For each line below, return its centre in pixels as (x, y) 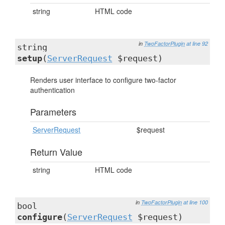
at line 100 (196, 202)
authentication (52, 90)
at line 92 (197, 43)
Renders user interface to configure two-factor (103, 80)
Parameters (53, 111)
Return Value (56, 152)
